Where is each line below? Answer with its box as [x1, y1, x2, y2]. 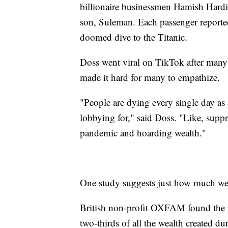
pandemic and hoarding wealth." [80, 126, 209, 139]
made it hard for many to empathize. [80, 70, 223, 83]
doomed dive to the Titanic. [80, 30, 190, 43]
